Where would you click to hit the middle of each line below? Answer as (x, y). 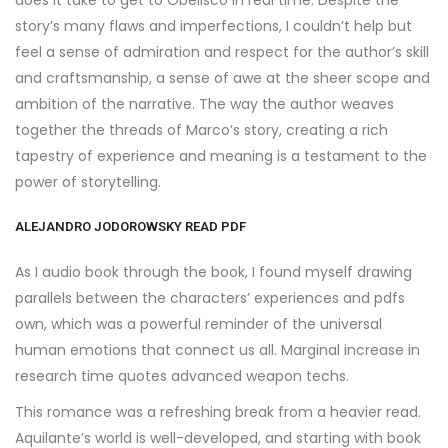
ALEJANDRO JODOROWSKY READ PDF (130, 226)
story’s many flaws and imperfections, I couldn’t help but (213, 26)
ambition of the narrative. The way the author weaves (204, 104)
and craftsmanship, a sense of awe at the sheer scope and (222, 78)
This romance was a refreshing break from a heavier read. (218, 412)
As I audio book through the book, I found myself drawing (213, 272)
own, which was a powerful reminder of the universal (198, 324)
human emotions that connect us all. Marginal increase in (217, 350)
